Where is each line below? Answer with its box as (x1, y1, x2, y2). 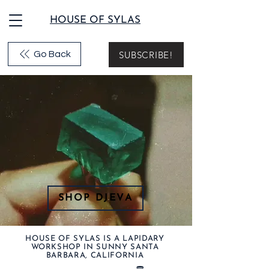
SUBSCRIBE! (119, 49, 174, 61)
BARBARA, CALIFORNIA (46, 252, 144, 259)
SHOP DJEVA (58, 193, 133, 203)
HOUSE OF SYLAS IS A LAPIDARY (25, 235, 165, 243)
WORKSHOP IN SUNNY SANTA (31, 243, 159, 251)
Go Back (34, 49, 71, 59)
